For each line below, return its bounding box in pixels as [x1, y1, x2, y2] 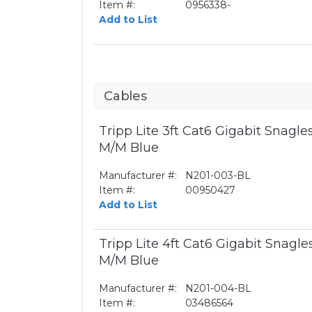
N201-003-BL [185, 169, 251, 182]
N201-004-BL [185, 282, 251, 295]
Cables [104, 88, 147, 104]
